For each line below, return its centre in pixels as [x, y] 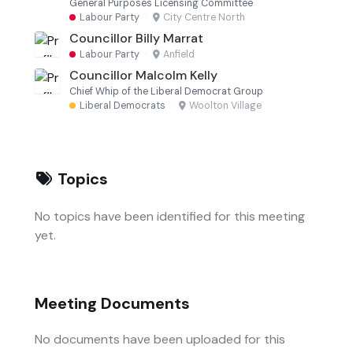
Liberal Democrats [123, 106]
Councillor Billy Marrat [136, 39]
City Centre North [204, 18]
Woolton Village [225, 106]
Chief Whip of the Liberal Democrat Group [166, 91]
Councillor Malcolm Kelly [143, 75]
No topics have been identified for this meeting [170, 217]
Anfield [178, 54]
